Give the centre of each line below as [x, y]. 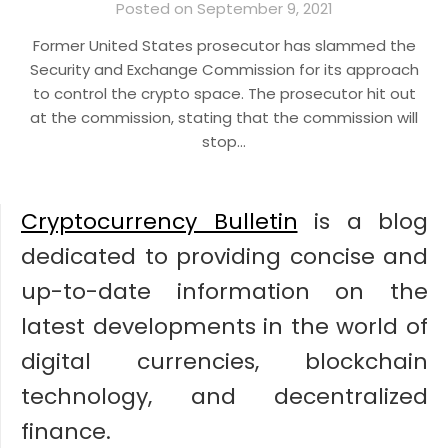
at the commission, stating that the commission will [224, 117]
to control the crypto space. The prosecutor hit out [224, 93]
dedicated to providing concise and [224, 256]
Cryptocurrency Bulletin [159, 221]
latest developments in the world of [224, 326]
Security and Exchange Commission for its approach [224, 69]
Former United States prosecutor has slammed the [224, 45]
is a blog [362, 221]
